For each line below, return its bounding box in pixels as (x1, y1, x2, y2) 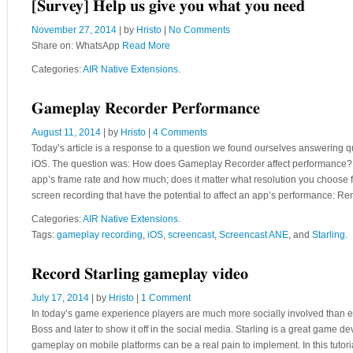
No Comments (169, 24, 230, 35)
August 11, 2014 (32, 127, 101, 138)
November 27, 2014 (32, 24, 117, 35)
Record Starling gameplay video (32, 266, 248, 282)
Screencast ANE (219, 229, 288, 240)
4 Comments (153, 127, 207, 138)
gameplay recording (57, 229, 143, 240)
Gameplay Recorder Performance (32, 101, 260, 117)
